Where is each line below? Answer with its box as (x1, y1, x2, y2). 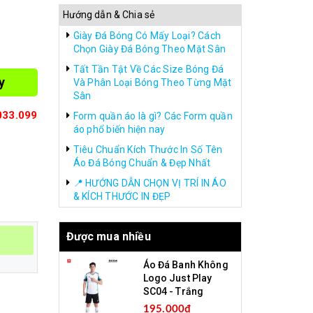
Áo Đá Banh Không (143, 259, 228, 270)
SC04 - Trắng (143, 286, 204, 297)
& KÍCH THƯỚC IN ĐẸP (73, 191, 171, 202)
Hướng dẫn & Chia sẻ (62, 9, 155, 20)
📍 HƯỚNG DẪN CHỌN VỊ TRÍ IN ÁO (73, 177, 226, 189)
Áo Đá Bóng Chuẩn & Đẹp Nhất (73, 157, 211, 168)
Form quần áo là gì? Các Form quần (73, 110, 233, 122)
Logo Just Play (143, 272, 212, 284)
